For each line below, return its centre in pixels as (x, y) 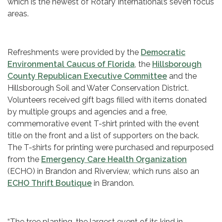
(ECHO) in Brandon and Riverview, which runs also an (103, 171)
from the (24, 160)
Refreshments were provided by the (74, 53)
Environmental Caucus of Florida (71, 64)
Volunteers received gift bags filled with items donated (107, 100)
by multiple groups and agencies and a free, (87, 112)
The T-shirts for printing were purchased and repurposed (111, 148)
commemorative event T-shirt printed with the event (103, 124)
